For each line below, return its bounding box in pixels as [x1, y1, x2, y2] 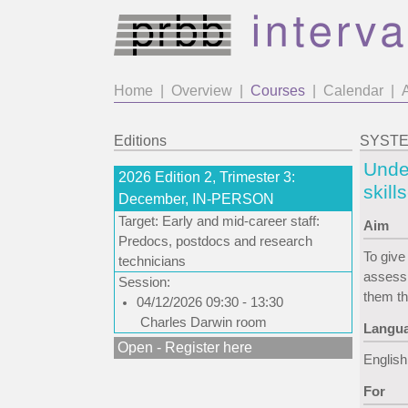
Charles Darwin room [140, 315, 267, 330]
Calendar [323, 83, 383, 98]
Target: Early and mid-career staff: [118, 214, 320, 229]
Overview [171, 83, 232, 98]
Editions [114, 133, 167, 148]
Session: [118, 275, 170, 290]
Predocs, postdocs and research [118, 234, 312, 249]
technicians [118, 254, 186, 269]
